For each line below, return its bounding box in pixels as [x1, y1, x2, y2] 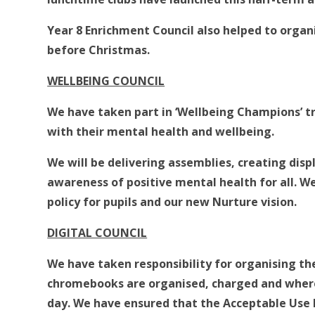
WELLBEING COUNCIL [47, 73, 165, 89]
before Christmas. [47, 42, 150, 58]
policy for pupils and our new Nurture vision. [47, 194, 297, 210]
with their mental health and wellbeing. [47, 124, 275, 140]
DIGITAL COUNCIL [47, 225, 148, 241]
